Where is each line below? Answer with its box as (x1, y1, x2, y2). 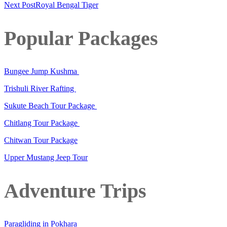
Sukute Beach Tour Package (4, 101, 97, 110)
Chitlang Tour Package (4, 119, 80, 128)
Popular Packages (4, 26, 158, 50)
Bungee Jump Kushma (4, 67, 79, 76)
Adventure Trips (4, 179, 146, 203)
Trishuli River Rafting (4, 84, 76, 93)
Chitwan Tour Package (4, 136, 78, 145)
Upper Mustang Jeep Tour (4, 153, 88, 162)
